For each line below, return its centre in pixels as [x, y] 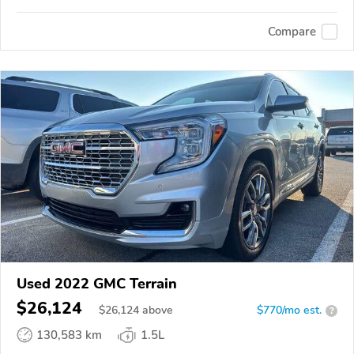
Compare [292, 31]
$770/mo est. [289, 311]
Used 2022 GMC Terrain [97, 284]
